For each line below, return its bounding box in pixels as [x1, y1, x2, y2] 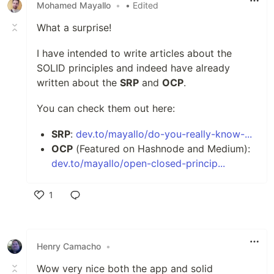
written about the [37, 76, 120, 89]
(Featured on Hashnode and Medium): [73, 142, 250, 155]
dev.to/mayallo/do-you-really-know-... [76, 127, 252, 140]
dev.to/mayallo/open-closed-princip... [51, 157, 225, 169]
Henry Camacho [37, 241, 101, 251]
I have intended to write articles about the [37, 46, 232, 59]
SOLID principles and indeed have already [37, 61, 230, 74]
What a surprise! [37, 21, 111, 34]
